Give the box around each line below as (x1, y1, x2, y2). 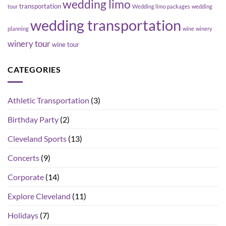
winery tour (8, 38, 50, 49)
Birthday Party (8, 114, 59, 124)
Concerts (8, 152, 39, 162)
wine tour (52, 40, 79, 49)
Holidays (8, 210, 38, 220)
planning (8, 25, 29, 32)
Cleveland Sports (8, 133, 67, 143)
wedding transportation (30, 16, 181, 34)
